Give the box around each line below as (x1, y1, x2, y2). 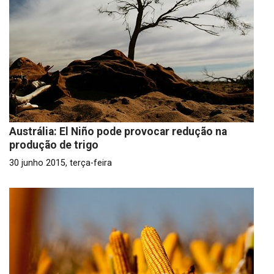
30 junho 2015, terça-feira (9, 158, 112, 168)
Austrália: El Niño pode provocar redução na (9, 125, 227, 138)
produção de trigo (9, 139, 98, 151)
